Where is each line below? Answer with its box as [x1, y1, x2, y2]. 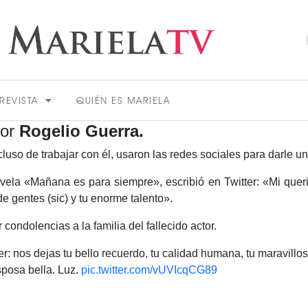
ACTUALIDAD [109, 238, 199, 258]
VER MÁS [107, 287, 201, 299]
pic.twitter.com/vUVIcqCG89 [81, 264, 217, 276]
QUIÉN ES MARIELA [76, 95, 170, 106]
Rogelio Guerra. [19, 122, 144, 140]
